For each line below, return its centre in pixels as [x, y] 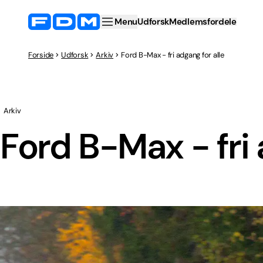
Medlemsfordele [203, 22]
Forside [41, 55]
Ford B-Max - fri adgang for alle [173, 55]
